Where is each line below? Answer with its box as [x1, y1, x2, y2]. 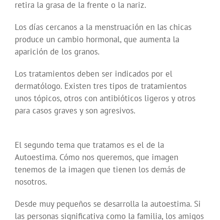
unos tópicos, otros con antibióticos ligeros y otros [15, 93, 195, 104]
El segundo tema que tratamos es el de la [15, 139, 164, 151]
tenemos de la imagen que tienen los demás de [15, 164, 186, 175]
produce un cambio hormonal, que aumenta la [15, 34, 179, 45]
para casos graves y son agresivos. [15, 105, 136, 116]
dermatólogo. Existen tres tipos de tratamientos [15, 81, 187, 92]
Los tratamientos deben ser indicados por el [15, 68, 172, 80]
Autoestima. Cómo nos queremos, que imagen [15, 152, 178, 163]
